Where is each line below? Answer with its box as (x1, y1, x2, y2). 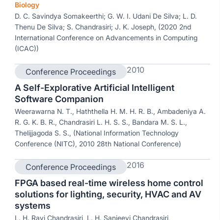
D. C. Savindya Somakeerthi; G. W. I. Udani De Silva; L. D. (15, 12, 197, 20)
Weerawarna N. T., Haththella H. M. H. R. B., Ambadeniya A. (15, 107, 206, 115)
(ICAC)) (15, 44, 39, 53)
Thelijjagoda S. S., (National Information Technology (15, 129, 179, 137)
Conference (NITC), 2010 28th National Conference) (15, 139, 181, 148)
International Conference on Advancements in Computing (15, 33, 197, 42)
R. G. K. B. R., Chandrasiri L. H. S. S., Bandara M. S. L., (15, 118, 187, 126)
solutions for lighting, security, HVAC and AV (15, 189, 201, 199)
